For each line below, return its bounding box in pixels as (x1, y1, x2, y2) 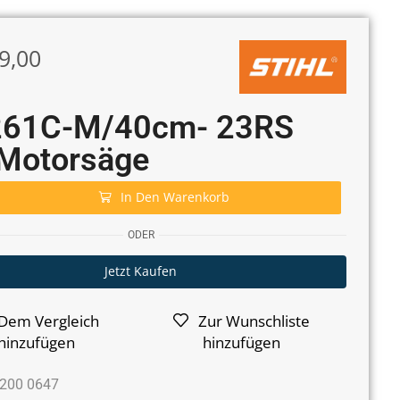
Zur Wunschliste (197, 311, 310, 331)
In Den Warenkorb (121, 187, 230, 205)
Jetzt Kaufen (104, 262, 178, 279)
